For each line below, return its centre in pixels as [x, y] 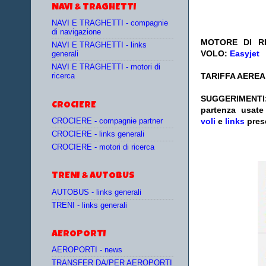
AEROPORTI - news [87, 250]
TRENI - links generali [89, 205]
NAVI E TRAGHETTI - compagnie [110, 23]
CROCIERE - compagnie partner [107, 121]
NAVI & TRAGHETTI [94, 7]
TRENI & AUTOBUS [93, 177]
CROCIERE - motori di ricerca [103, 148]
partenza [218, 110]
